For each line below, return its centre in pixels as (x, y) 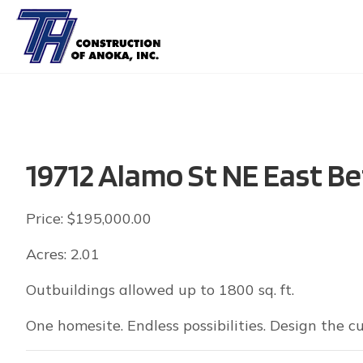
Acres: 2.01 (63, 254)
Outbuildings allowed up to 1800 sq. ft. (160, 290)
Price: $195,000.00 (89, 218)
